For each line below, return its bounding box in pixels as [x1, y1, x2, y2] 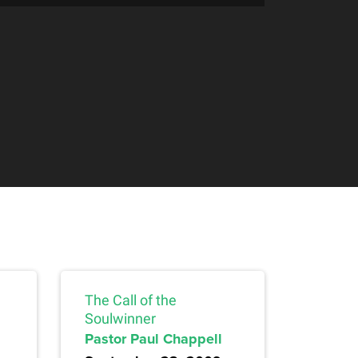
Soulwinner [85, 310, 156, 328]
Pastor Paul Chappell [85, 328, 222, 350]
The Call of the [85, 292, 177, 309]
